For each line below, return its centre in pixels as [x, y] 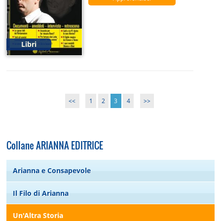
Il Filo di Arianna [41, 193]
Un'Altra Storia [38, 215]
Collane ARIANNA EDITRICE [55, 145]
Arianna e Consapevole [52, 171]
